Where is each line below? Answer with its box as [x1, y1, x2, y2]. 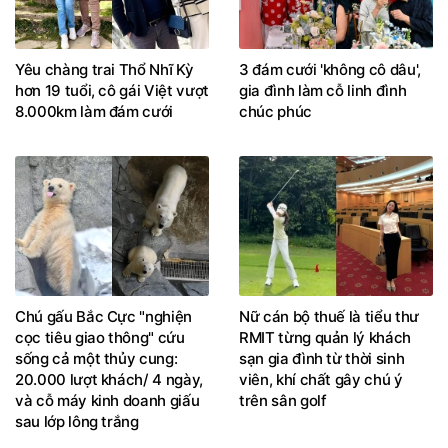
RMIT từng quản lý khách [239, 328, 411, 348]
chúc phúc [239, 102, 312, 122]
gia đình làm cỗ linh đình [239, 81, 407, 101]
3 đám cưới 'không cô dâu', [239, 60, 421, 80]
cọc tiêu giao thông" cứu [15, 328, 185, 348]
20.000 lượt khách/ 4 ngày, [15, 370, 203, 390]
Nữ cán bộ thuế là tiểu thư [239, 307, 419, 327]
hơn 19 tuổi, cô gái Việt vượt [15, 81, 209, 101]
